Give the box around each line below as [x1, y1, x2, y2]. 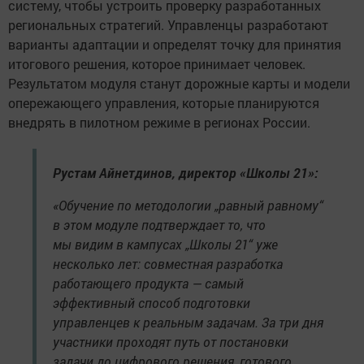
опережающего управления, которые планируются [8, 94, 319, 111]
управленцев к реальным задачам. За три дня [53, 314, 323, 331]
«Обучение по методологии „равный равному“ [53, 197, 323, 214]
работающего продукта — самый [53, 275, 244, 292]
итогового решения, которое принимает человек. [8, 55, 305, 72]
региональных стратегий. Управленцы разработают [8, 16, 328, 33]
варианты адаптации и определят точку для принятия [8, 36, 341, 53]
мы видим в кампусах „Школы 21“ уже [53, 236, 278, 253]
